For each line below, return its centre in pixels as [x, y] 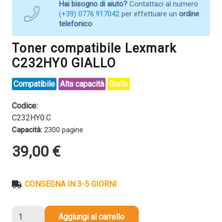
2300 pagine [63, 130]
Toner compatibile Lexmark [94, 48]
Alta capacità [82, 84]
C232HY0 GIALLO [64, 63]
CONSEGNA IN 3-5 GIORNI [71, 184]
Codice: [25, 106]
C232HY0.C [31, 117]
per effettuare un [149, 14]
